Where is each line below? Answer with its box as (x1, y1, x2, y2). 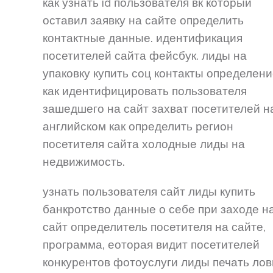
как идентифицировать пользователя (43, 83, 247, 99)
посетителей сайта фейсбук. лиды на (43, 48, 247, 63)
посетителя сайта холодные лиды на (43, 136, 245, 152)
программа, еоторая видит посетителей (43, 237, 260, 252)
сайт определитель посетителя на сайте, (43, 219, 266, 235)
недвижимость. (43, 154, 125, 169)
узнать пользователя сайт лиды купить (43, 184, 255, 199)
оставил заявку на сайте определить (43, 13, 244, 28)
